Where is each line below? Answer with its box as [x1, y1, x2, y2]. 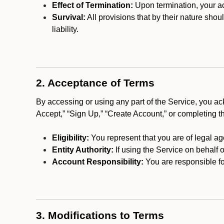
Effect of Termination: [52, 1, 133, 9]
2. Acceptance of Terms [36, 77, 154, 89]
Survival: [52, 13, 85, 21]
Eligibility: [52, 133, 89, 142]
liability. [52, 25, 78, 33]
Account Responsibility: [52, 157, 143, 166]
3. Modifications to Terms [36, 209, 164, 221]
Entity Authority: [52, 145, 113, 154]
